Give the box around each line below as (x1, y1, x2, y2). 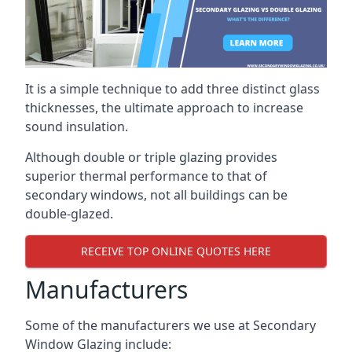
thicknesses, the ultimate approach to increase (25, 98, 303, 116)
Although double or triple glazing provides (25, 148, 277, 166)
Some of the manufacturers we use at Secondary (25, 316, 316, 334)
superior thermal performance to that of (25, 167, 267, 185)
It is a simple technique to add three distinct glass (25, 79, 320, 97)
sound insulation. (25, 117, 128, 135)
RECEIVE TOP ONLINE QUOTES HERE (81, 244, 271, 259)
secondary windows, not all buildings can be (25, 185, 288, 203)
